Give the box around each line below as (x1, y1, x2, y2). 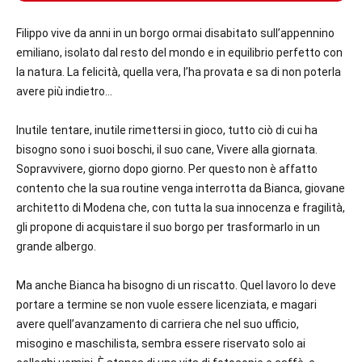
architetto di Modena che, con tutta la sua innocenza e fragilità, (16, 201, 345, 215)
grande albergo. (16, 240, 96, 254)
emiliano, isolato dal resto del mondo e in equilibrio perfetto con (16, 46, 343, 60)
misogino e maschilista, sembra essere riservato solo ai (16, 337, 305, 351)
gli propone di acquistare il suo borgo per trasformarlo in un (16, 221, 320, 234)
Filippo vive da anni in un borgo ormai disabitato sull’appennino (16, 27, 335, 40)
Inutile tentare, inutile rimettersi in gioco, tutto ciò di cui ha (16, 124, 318, 137)
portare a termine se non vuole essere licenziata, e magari (16, 298, 317, 312)
